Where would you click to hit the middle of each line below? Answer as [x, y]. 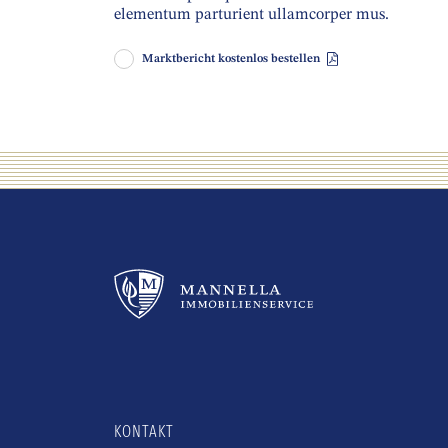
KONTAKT [144, 431]
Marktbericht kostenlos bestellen [232, 59]
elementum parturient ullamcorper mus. [251, 15]
